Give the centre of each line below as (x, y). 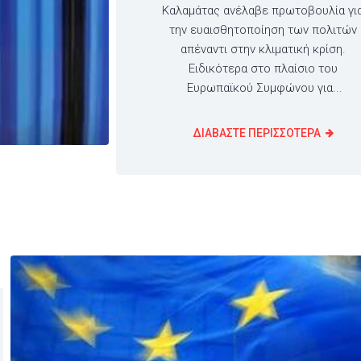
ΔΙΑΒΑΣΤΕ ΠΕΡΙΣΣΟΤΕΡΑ (256, 133)
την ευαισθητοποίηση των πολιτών (263, 30)
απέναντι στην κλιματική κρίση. (263, 50)
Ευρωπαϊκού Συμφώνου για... (263, 88)
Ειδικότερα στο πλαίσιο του (263, 69)
